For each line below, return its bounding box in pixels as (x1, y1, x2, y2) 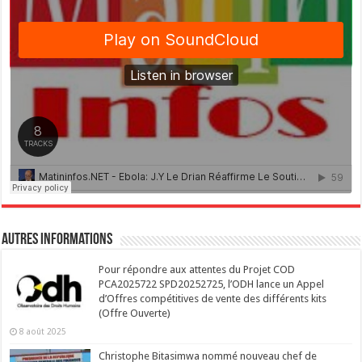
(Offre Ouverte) (99, 307, 171, 320)
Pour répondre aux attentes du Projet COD (99, 263, 296, 276)
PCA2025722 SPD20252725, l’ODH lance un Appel (99, 278, 325, 291)
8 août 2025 (19, 326, 67, 337)
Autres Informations (2, 232, 113, 249)
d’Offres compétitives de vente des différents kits (99, 293, 327, 305)
